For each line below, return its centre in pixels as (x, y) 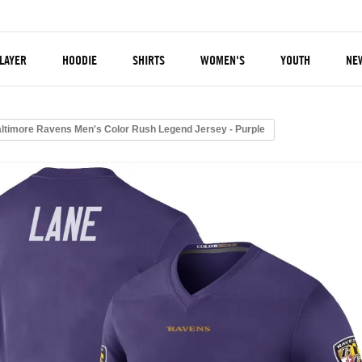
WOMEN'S (223, 60)
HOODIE (80, 60)
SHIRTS (149, 60)
